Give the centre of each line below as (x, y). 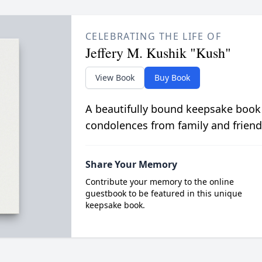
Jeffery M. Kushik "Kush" (158, 52)
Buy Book (172, 77)
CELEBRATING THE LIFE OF (153, 36)
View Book (115, 77)
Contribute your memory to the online (159, 181)
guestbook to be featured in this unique (163, 193)
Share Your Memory (131, 164)
